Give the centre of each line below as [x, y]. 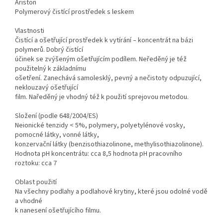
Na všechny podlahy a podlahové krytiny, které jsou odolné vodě [111, 192]
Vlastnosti [30, 31]
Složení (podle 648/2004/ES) [56, 116]
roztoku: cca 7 [36, 164]
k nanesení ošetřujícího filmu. [58, 211]
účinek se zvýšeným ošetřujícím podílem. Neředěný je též [101, 59]
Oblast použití [36, 182]
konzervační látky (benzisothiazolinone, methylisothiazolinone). [109, 145]
